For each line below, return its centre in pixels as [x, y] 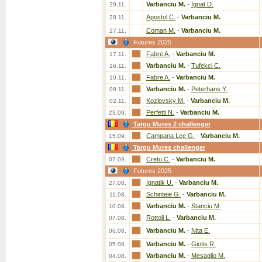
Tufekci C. [206, 65]
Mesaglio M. [208, 256]
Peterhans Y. [209, 89]
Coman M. [161, 30]
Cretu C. [158, 159]
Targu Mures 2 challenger [172, 124]
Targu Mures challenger [169, 147]
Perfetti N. [160, 112]
